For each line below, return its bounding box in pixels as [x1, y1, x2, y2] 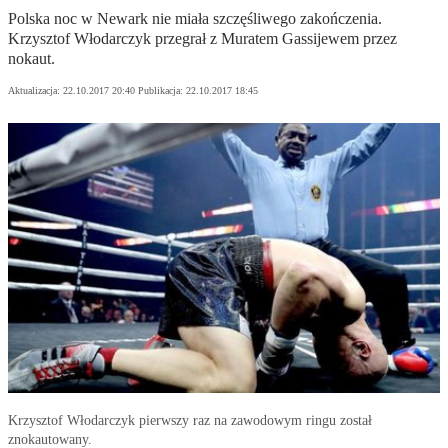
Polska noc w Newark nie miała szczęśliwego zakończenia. [8, 10, 382, 28]
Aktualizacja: [8, 85, 63, 97]
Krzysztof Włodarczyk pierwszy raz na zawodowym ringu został [8, 413, 372, 429]
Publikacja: [138, 85, 186, 97]
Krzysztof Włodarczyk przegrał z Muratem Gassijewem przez [8, 30, 397, 48]
